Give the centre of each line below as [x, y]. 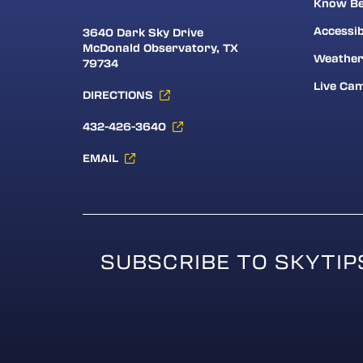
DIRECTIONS [118, 95]
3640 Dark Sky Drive [143, 32]
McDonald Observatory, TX [160, 48]
